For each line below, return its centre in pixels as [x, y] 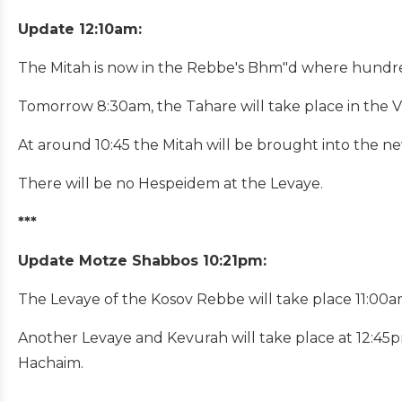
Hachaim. [51, 363]
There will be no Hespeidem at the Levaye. [170, 183]
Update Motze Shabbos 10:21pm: [142, 260]
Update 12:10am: [80, 29]
